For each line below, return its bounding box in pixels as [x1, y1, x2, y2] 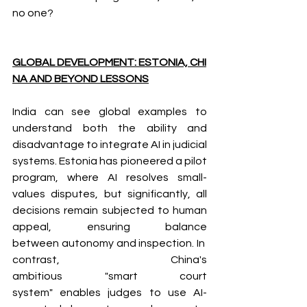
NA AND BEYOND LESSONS [12, 73, 149, 84]
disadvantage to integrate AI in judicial [12, 138, 207, 150]
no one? [12, 7, 53, 19]
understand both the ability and [12, 122, 207, 134]
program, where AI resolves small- [12, 171, 207, 183]
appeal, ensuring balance [12, 221, 207, 232]
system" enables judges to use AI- [12, 286, 207, 298]
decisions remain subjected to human [12, 204, 207, 216]
